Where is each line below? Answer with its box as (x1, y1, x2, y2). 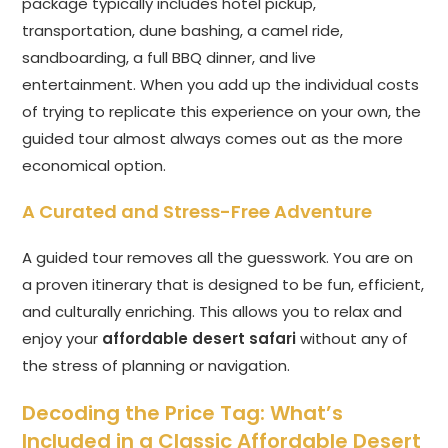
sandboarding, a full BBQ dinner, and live (22, 47, 317, 69)
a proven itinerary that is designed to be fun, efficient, (22, 274, 425, 296)
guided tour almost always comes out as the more (22, 128, 404, 150)
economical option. (22, 155, 167, 177)
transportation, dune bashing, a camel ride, (22, 20, 344, 42)
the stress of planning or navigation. (22, 355, 291, 377)
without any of (296, 328, 409, 350)
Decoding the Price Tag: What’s (22, 399, 344, 428)
